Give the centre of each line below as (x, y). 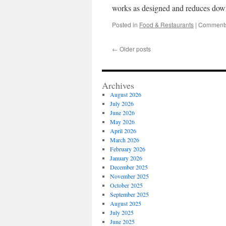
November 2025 (129, 176)
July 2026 (122, 103)
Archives (118, 85)
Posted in (125, 24)
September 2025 (129, 194)
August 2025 (125, 203)
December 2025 (129, 167)
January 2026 (126, 158)
